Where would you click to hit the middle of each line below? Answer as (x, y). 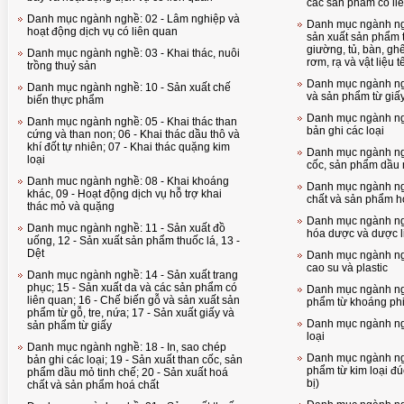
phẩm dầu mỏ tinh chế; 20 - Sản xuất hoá (128, 372)
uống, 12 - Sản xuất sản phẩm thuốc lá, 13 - (53, 241)
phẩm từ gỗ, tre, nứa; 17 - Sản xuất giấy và (131, 313)
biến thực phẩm (65, 100)
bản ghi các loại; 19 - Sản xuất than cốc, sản (135, 360)
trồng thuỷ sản (62, 66)
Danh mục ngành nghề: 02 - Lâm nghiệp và (133, 19)
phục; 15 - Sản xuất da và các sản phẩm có (132, 288)
